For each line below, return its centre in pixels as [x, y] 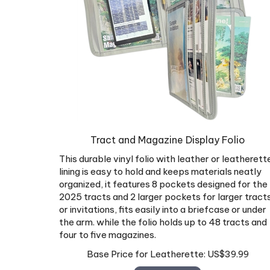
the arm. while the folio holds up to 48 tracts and [163, 217]
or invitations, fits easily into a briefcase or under [163, 204]
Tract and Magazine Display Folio [168, 135]
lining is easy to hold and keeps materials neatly [160, 166]
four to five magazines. [108, 230]
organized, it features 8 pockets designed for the [163, 179]
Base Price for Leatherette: [146, 248]
